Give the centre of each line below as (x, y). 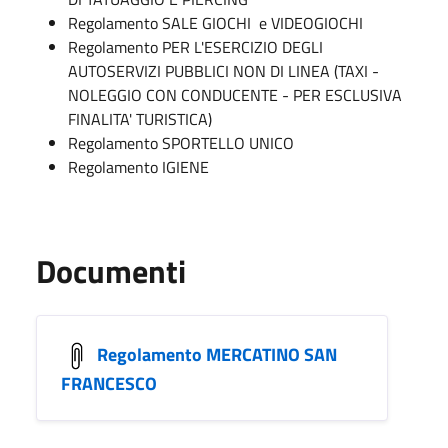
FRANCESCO (109, 383)
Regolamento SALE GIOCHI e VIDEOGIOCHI (215, 22)
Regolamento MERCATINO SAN (217, 354)
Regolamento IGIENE (138, 166)
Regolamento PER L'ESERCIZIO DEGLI (195, 46)
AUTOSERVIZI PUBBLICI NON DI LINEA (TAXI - (223, 70)
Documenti (111, 270)
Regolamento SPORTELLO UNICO (181, 142)
